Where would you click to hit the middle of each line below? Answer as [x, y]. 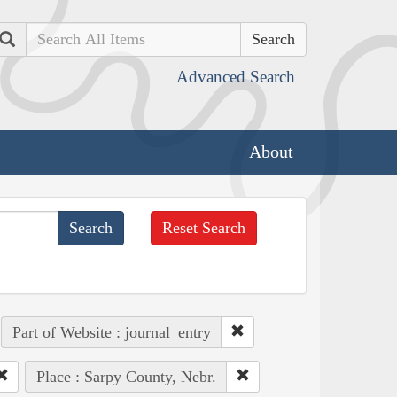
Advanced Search [236, 77]
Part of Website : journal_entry [111, 332]
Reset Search [204, 227]
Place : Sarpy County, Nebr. [126, 376]
